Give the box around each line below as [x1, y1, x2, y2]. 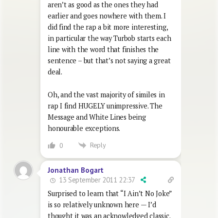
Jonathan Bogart [48, 165, 104, 175]
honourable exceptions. [48, 123, 121, 133]
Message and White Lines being [48, 112, 146, 122]
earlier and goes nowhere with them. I [48, 11, 166, 20]
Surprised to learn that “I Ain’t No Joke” [48, 189, 172, 199]
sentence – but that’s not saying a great [48, 55, 171, 65]
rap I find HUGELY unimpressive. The [48, 101, 163, 110]
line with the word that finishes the [48, 44, 159, 54]
